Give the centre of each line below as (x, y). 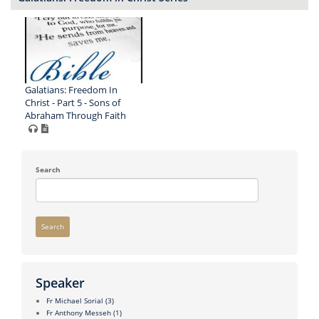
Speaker (60, 282)
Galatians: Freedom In (71, 89)
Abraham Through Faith (75, 115)
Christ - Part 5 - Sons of (73, 102)
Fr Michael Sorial (75, 300)
